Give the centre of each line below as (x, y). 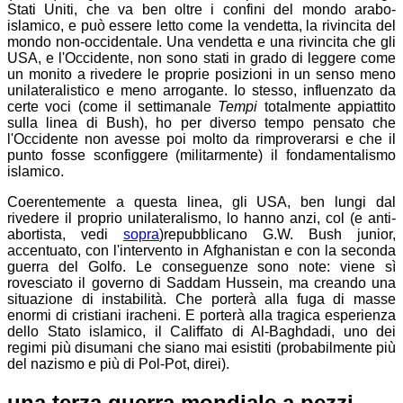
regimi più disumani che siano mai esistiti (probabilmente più (201, 347)
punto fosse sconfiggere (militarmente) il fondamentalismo (201, 155)
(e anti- (373, 218)
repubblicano (206, 234)
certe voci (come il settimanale (113, 106)
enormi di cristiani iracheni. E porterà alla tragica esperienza (201, 315)
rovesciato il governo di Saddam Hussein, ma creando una (201, 282)
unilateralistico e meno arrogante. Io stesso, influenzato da (201, 90)
